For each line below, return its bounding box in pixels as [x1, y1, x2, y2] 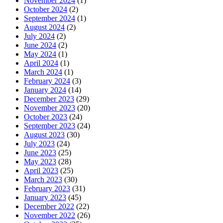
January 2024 [24, 86, 66, 95]
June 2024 [24, 41, 56, 50]
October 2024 [24, 5, 67, 14]
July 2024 [24, 32, 55, 41]
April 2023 [24, 166, 58, 175]
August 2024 [24, 23, 65, 32]
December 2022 [24, 202, 74, 211]
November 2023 [24, 104, 75, 112]
